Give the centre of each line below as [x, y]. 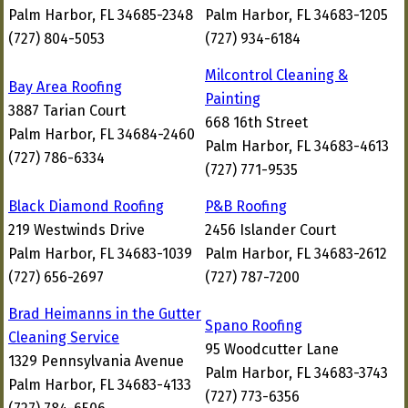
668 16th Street [256, 122]
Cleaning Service [64, 337]
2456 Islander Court [270, 230]
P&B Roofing [246, 206]
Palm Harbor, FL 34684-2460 [102, 134]
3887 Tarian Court [67, 111]
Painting [233, 99]
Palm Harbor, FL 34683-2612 [296, 254]
